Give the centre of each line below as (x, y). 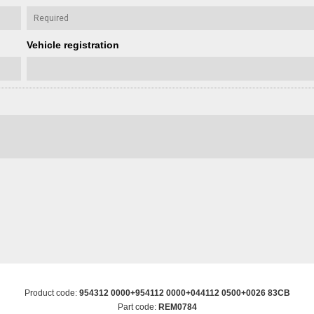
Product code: (52, 293)
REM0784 (177, 307)
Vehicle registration (73, 45)
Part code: (138, 307)
